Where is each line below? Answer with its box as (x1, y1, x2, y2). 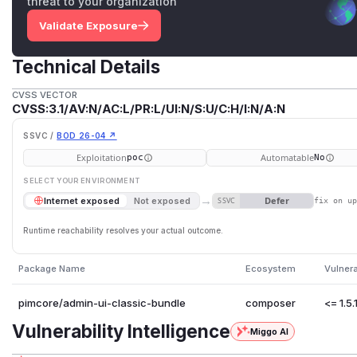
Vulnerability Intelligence (12, 320, 231, 342)
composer (245, 296, 296, 309)
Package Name (18, 262, 85, 274)
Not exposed (134, 194, 191, 206)
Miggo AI (249, 325, 288, 337)
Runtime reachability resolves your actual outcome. (23, 225, 224, 235)
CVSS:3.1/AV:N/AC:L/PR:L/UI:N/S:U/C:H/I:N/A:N (12, 102, 286, 117)
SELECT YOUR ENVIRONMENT (23, 176, 140, 186)
